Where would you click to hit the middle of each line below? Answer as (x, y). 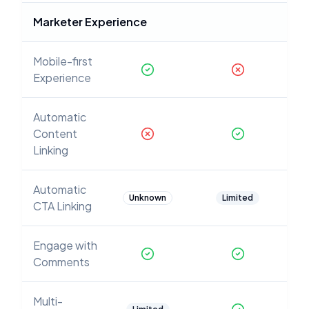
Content (55, 133)
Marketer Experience (90, 22)
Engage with (65, 245)
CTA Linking (62, 206)
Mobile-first (63, 61)
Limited (238, 198)
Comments (61, 262)
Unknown (148, 198)
